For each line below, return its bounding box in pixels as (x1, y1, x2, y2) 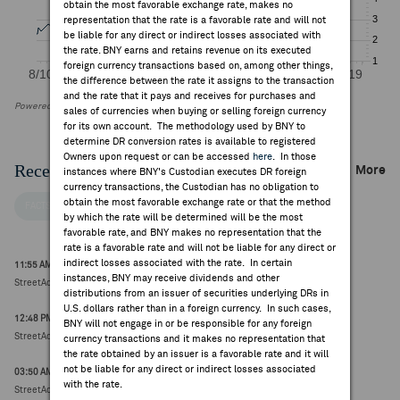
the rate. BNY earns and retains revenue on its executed (63, 46, 312, 55)
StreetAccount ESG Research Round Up (14, 279, 179, 287)
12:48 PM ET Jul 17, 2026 (14, 314, 116, 323)
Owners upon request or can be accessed (63, 152, 253, 162)
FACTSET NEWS (25, 202, 87, 211)
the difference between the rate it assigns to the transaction (63, 76, 334, 86)
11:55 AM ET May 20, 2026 (14, 261, 122, 270)
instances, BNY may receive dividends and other (63, 273, 279, 283)
